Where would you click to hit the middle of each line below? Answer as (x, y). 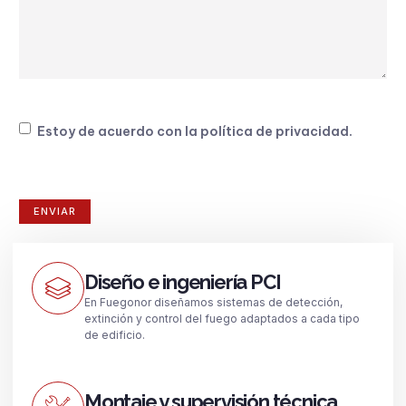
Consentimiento (64, 128)
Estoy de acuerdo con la (119, 131)
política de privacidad (275, 131)
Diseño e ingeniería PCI (183, 281)
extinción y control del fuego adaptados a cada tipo (222, 318)
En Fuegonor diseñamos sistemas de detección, (213, 302)
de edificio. (115, 334)
